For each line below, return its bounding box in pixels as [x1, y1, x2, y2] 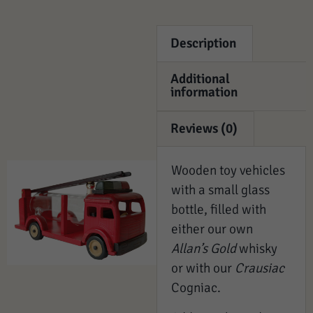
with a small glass [171, 182, 270, 199]
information [170, 84, 238, 101]
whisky [236, 240, 277, 258]
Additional [170, 71, 231, 88]
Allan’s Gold [171, 240, 236, 258]
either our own [171, 221, 253, 238]
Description [170, 34, 237, 52]
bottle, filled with [171, 201, 266, 219]
